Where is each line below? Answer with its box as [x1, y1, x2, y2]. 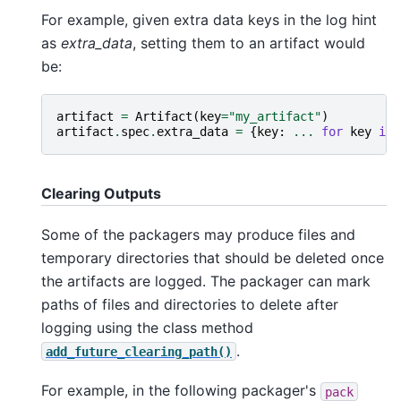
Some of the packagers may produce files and [41, 225, 355, 243]
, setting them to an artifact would [132, 34, 365, 53]
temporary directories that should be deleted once [41, 248, 384, 267]
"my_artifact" [228, 109, 321, 124]
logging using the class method [41, 318, 253, 337]
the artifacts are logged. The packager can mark [41, 271, 371, 290]
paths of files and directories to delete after [41, 294, 338, 313]
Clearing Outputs [41, 184, 161, 203]
